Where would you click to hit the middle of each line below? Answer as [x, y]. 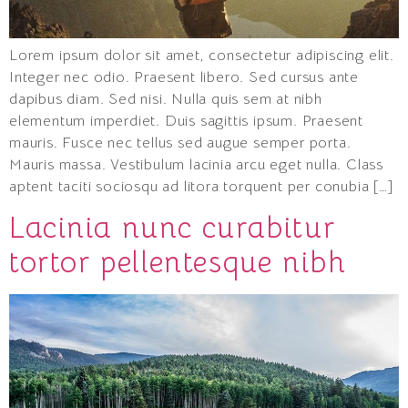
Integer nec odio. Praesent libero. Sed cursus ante [184, 77]
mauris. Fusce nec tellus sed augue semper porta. [180, 143]
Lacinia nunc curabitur [173, 227]
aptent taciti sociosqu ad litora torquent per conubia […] [202, 186]
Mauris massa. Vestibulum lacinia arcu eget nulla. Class [196, 164]
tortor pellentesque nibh [178, 262]
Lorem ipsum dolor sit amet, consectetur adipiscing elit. [202, 55]
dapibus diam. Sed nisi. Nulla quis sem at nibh [166, 99]
